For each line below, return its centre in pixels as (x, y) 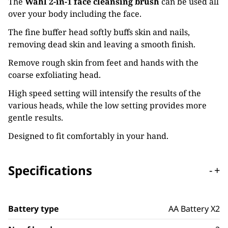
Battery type (33, 209)
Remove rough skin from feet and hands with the (103, 63)
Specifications (50, 170)
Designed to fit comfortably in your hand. (88, 136)
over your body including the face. (75, 14)
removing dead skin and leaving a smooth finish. (102, 44)
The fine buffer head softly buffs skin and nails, (99, 32)
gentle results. (36, 118)
